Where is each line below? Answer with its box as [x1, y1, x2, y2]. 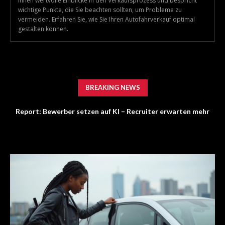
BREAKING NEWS [85, 83, 140, 92]
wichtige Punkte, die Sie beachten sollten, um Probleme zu [18, 6, 182, 15]
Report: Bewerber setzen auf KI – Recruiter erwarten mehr [16, 107, 209, 116]
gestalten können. [18, 25, 68, 34]
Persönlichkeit [88, 127, 137, 136]
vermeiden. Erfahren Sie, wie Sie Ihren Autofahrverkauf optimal [18, 15, 195, 24]
